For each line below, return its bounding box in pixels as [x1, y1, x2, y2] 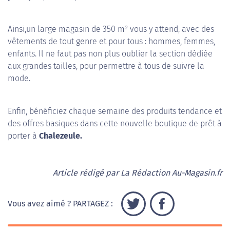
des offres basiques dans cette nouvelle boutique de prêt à [8, 119, 222, 129]
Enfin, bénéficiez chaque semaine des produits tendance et [8, 106, 222, 117]
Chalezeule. [39, 131, 82, 141]
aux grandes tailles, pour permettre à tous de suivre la [8, 61, 204, 71]
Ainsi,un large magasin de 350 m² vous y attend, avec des [8, 24, 214, 34]
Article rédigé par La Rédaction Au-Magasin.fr [53, 168, 222, 178]
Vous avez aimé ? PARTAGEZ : [8, 199, 113, 209]
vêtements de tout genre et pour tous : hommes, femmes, [8, 36, 215, 47]
